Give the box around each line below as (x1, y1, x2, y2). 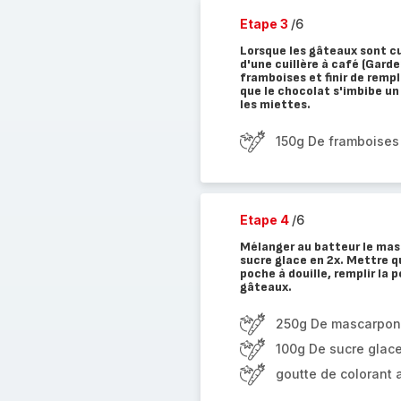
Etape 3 (239, 16, 291, 31)
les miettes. (239, 97, 311, 112)
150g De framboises (275, 133, 399, 149)
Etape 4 (239, 212, 292, 227)
